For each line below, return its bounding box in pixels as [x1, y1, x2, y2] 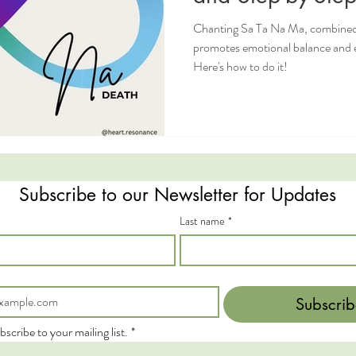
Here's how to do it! [193, 56, 288, 75]
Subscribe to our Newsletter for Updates [19, 183, 337, 207]
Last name [180, 213, 226, 230]
